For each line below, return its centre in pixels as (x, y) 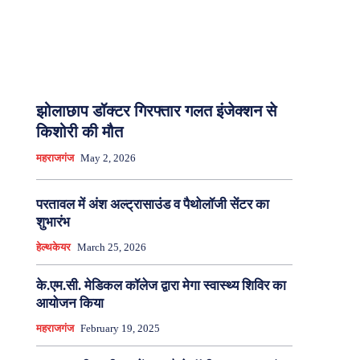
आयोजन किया (71, 304)
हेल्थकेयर (53, 247)
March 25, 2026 (111, 247)
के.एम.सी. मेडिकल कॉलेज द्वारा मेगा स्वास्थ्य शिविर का (161, 286)
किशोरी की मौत (79, 132)
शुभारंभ (53, 223)
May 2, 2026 (108, 158)
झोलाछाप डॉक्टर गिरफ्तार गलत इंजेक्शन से (156, 111)
